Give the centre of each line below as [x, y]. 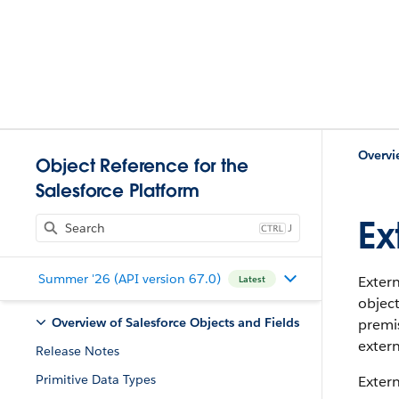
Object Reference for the [142, 166]
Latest [252, 279]
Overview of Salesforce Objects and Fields [175, 322]
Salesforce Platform [118, 191]
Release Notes [77, 351]
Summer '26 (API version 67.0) [129, 278]
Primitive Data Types [96, 379]
